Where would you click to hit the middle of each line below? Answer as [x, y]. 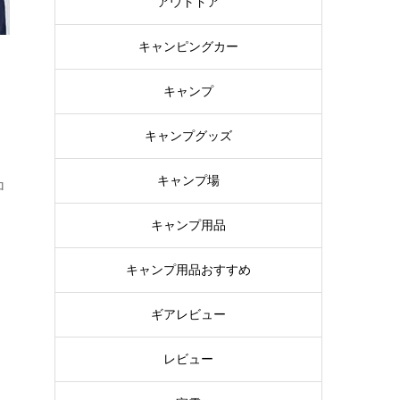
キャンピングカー [188, 47]
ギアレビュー [188, 315]
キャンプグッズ [188, 136]
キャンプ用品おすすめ [188, 270]
